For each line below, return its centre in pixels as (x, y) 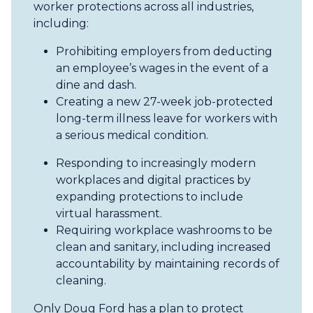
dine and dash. (97, 85)
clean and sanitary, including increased (163, 247)
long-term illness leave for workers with (167, 118)
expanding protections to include (150, 197)
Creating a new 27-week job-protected (165, 102)
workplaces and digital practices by (153, 180)
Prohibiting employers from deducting (164, 51)
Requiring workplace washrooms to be (164, 230)
